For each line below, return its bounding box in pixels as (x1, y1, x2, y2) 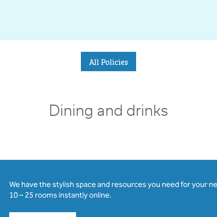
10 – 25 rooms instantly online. (9, 190, 111, 200)
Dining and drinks (49, 104, 168, 119)
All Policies (89, 56, 128, 67)
